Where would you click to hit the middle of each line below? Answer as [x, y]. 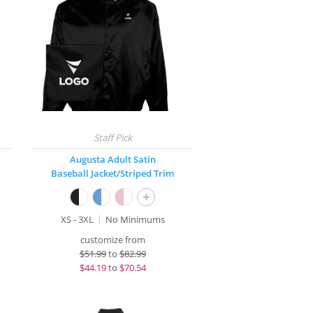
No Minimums [135, 219]
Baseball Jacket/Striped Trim [113, 173]
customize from [112, 240]
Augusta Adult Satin [112, 159]
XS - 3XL [77, 219]
